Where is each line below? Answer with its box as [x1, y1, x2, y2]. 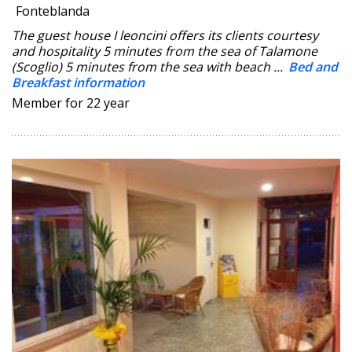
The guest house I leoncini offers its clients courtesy [12, 27, 318, 45]
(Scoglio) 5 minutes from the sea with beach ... [12, 58, 286, 76]
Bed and [288, 58, 338, 76]
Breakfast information [12, 74, 145, 92]
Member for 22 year [12, 94, 130, 112]
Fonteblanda [16, 2, 90, 20]
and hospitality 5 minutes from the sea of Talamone [12, 42, 317, 60]
